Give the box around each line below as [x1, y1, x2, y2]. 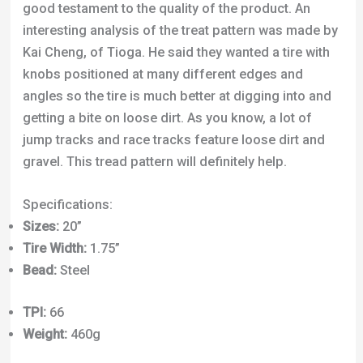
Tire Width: [22, 141, 87, 157]
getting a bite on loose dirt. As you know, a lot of [22, 10, 312, 26]
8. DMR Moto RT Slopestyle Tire [22, 311, 211, 327]
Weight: [22, 226, 67, 242]
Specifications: [22, 97, 113, 113]
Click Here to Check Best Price [22, 268, 206, 284]
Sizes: [22, 119, 59, 135]
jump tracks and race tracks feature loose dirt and [22, 32, 325, 48]
